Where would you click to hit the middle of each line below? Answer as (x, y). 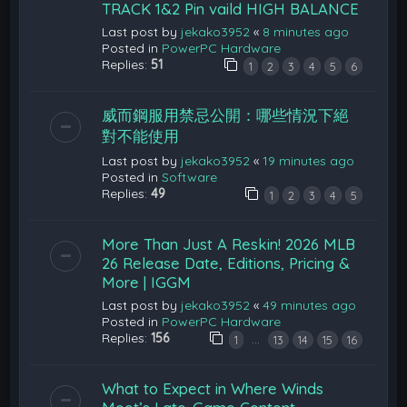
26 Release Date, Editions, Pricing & (226, 263)
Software (190, 177)
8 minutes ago (306, 31)
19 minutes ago (309, 160)
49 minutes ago (310, 305)
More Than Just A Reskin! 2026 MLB (229, 243)
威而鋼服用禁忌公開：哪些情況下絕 (226, 114)
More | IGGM (147, 282)
